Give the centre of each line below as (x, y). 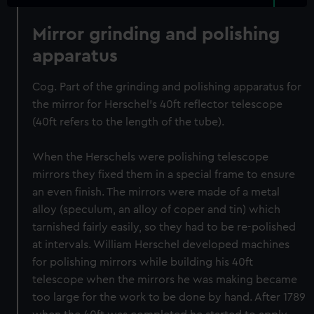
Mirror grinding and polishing (156, 34)
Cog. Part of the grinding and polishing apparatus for (167, 87)
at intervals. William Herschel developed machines (161, 245)
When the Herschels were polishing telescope (151, 157)
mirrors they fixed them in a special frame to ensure (164, 175)
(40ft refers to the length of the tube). (129, 122)
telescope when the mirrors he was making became (165, 280)
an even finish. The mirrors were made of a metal (156, 192)
